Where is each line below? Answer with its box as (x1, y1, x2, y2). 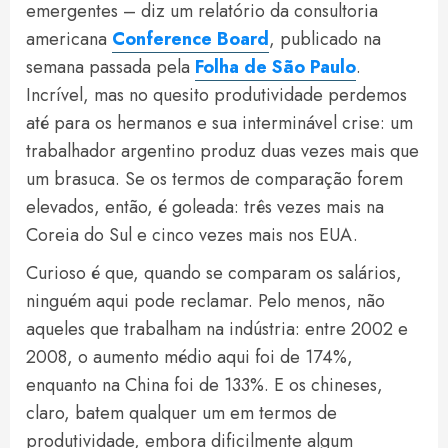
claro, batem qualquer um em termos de (26, 400, 337, 427)
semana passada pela (26, 54, 195, 81)
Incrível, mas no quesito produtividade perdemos (26, 82, 407, 109)
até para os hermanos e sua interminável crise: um (26, 110, 413, 137)
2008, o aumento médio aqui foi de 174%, (26, 344, 353, 371)
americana (26, 26, 112, 53)
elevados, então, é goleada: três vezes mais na (26, 194, 384, 221)
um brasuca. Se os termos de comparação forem (26, 166, 403, 193)
